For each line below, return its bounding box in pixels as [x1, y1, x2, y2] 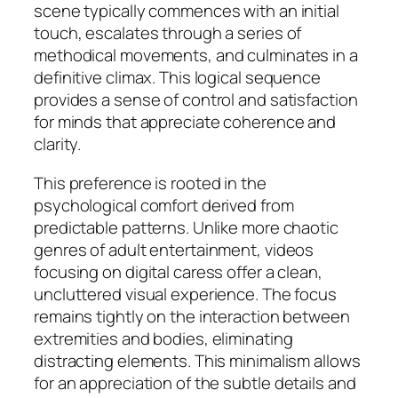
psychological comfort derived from [34, 193, 294, 217]
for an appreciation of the [34, 370, 224, 394]
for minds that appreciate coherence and [34, 110, 337, 134]
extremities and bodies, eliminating [34, 326, 293, 350]
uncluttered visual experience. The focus [34, 282, 337, 306]
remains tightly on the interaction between [34, 304, 350, 328]
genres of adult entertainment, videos [34, 237, 314, 261]
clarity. [34, 132, 82, 156]
